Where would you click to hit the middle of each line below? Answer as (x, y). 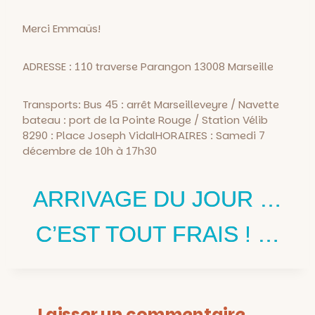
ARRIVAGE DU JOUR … (157, 199)
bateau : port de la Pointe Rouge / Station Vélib (145, 120)
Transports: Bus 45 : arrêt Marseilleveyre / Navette (151, 104)
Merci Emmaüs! (62, 28)
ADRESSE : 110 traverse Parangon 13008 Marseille (148, 66)
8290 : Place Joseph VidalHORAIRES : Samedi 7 (144, 135)
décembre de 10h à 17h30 (90, 150)
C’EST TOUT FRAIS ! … (157, 234)
